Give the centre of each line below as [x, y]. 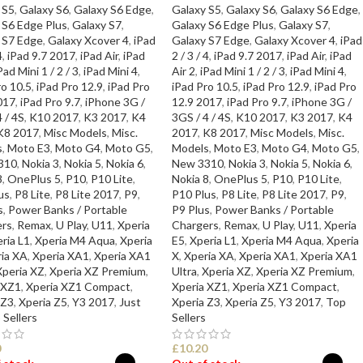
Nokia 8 [191, 178]
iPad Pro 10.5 [205, 86]
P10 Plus [194, 194]
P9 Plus [191, 209]
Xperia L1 [214, 240]
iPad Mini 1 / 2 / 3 [243, 70]
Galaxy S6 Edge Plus [223, 24]
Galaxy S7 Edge [211, 40]
